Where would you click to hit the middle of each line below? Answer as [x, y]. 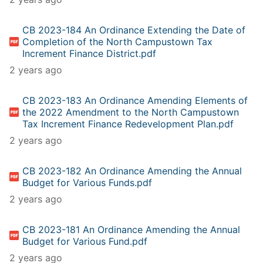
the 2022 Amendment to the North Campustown [131, 112]
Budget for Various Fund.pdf [85, 241]
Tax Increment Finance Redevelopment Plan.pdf [128, 124]
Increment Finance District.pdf [90, 53]
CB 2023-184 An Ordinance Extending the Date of [134, 30]
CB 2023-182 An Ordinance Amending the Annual [132, 171]
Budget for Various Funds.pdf [87, 182]
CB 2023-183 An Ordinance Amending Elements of [135, 100]
